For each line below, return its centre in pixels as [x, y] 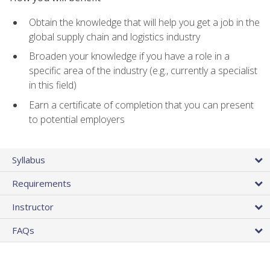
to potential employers [77, 119]
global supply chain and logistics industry [115, 36]
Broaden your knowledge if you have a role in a [129, 56]
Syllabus [29, 160]
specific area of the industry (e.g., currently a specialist [143, 71]
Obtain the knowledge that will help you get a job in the [144, 22]
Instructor [33, 207]
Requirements [42, 184]
